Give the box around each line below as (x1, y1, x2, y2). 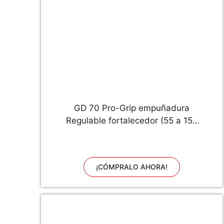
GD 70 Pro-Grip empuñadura (74, 103, 190, 113)
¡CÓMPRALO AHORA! (96, 162, 168, 171)
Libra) (120, 128, 144, 138)
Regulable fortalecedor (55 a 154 (65, 115, 198, 125)
